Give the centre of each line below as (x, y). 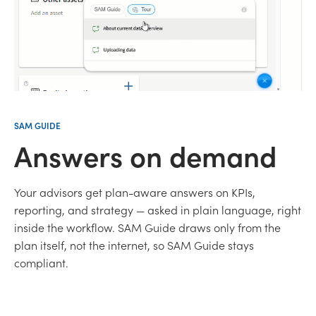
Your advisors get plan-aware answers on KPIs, (135, 192)
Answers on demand (145, 156)
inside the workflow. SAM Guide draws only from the (147, 227)
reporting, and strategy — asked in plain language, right (158, 210)
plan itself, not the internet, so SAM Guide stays (134, 245)
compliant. (41, 263)
